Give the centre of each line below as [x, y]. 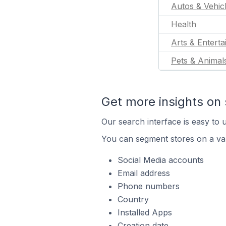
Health [184, 24]
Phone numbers [148, 186]
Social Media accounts [160, 160]
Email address [144, 173]
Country [133, 199]
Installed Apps [145, 212]
